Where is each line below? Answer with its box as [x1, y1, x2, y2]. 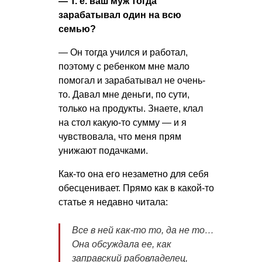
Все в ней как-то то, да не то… [72, 225, 214, 236]
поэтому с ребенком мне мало [58, 61, 189, 72]
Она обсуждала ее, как [72, 239, 171, 250]
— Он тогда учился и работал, [58, 47, 188, 58]
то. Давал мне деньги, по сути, [58, 89, 189, 100]
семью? [58, 24, 96, 35]
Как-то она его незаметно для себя [58, 169, 209, 180]
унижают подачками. [58, 146, 148, 156]
